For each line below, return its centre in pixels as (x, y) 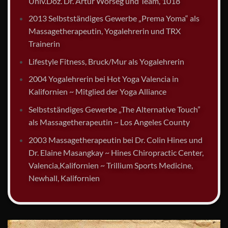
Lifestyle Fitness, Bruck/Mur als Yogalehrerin (106, 61)
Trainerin (44, 44)
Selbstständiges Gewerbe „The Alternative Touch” (114, 109)
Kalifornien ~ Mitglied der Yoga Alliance (97, 92)
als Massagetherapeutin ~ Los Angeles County (109, 122)
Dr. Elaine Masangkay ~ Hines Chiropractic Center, (116, 152)
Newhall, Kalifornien (64, 178)
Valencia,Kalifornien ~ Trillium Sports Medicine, (110, 165)
